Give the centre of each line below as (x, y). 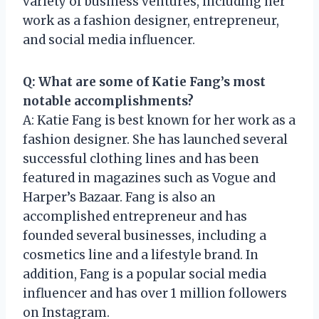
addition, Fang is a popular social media (145, 274)
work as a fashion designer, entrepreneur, (151, 20)
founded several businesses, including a (145, 235)
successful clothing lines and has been (141, 158)
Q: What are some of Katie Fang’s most (144, 82)
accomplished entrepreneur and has (135, 216)
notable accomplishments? (108, 101)
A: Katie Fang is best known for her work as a (159, 120)
